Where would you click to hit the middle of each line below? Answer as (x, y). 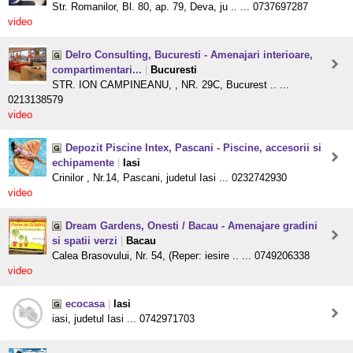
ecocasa (85, 304)
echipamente (83, 163)
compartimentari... (97, 70)
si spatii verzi (85, 241)
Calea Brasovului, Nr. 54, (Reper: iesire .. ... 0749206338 (181, 256)
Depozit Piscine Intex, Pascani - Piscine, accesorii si (193, 148)
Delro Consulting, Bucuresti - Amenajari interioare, (189, 55)
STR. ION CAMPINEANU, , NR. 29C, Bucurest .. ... (171, 85)
